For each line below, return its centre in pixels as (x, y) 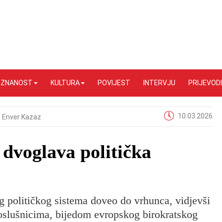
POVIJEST (114, 83)
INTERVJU (159, 83)
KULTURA (65, 83)
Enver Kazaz (21, 117)
